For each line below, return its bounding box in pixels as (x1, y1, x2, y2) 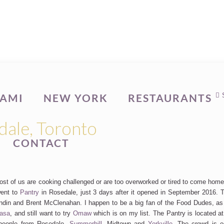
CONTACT (13, 136, 69, 149)
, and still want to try (10, 209, 73, 217)
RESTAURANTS (128, 91, 212, 104)
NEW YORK (43, 91, 108, 104)
